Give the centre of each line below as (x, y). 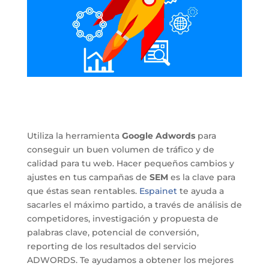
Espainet (158, 191)
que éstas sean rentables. (83, 191)
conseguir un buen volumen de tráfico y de (120, 150)
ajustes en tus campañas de (88, 177)
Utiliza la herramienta (74, 136)
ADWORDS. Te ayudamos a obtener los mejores (130, 260)
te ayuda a (200, 191)
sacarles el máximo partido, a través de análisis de (134, 205)
